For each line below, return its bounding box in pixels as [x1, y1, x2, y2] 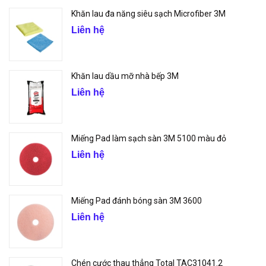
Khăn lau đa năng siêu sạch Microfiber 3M [71, 9, 226, 18]
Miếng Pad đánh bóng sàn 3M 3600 [71, 196, 202, 205]
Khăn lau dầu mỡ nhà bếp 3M [71, 71, 179, 81]
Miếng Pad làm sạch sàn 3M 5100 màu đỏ [71, 134, 226, 143]
